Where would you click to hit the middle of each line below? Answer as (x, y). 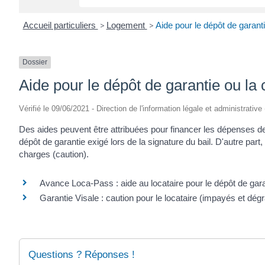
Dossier (35, 62)
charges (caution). (54, 154)
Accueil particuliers (60, 25)
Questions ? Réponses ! (82, 255)
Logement (127, 25)
